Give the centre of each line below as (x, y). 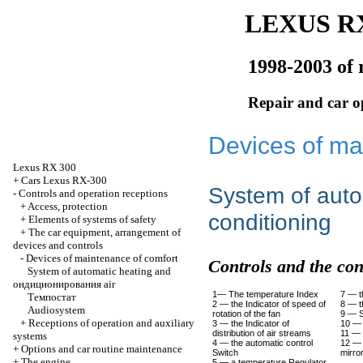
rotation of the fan (246, 314)
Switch (225, 352)
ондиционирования (57, 284)
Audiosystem (56, 310)
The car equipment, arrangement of (105, 232)
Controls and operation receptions (93, 193)
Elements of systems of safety (92, 219)
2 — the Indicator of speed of (269, 304)
